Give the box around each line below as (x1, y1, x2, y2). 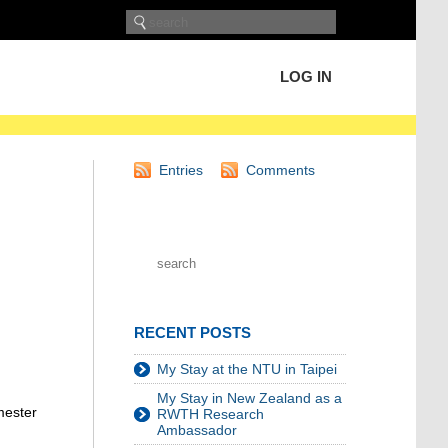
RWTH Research (157, 406, 264, 422)
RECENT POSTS (134, 324, 251, 341)
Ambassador (157, 422, 237, 438)
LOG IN (280, 68, 332, 85)
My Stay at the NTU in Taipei (157, 361, 337, 377)
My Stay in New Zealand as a (157, 390, 342, 406)
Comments (246, 162, 315, 178)
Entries (159, 162, 203, 178)
